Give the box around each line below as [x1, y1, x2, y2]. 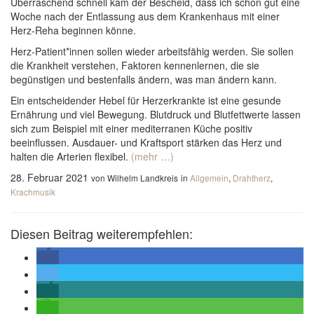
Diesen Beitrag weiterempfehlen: [11, 224, 193, 243]
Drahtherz [233, 172, 271, 184]
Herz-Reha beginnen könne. [11, 23, 136, 37]
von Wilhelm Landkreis [91, 172, 178, 184]
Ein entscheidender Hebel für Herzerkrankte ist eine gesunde [11, 93, 281, 107]
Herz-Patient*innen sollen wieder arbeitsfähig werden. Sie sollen [11, 44, 294, 58]
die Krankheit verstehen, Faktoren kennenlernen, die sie [11, 58, 259, 72]
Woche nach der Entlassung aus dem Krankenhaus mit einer [11, 9, 280, 23]
